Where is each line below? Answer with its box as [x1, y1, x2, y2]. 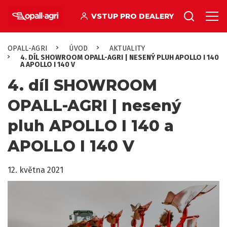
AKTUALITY [109, 44, 145, 53]
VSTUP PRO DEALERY [91, 11, 174, 21]
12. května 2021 [8, 165, 63, 175]
